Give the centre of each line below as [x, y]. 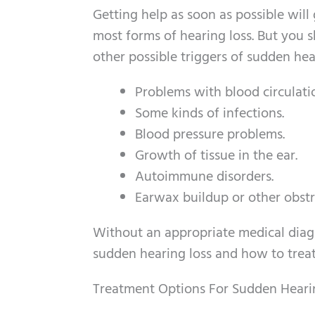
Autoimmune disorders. [204, 177]
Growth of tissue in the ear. [216, 156]
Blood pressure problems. [210, 135]
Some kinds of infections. [210, 114]
